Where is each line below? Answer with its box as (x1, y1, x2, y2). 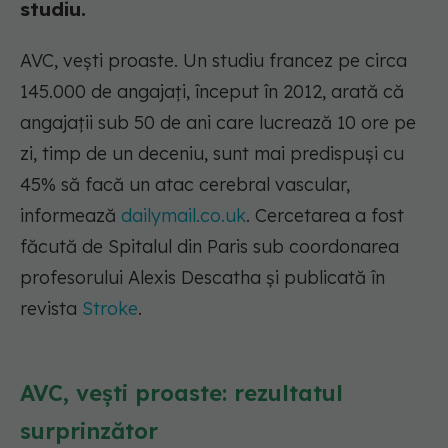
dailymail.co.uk (121, 204, 246, 228)
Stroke (82, 297, 138, 321)
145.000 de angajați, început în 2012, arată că (20, 80, 404, 104)
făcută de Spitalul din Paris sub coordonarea (20, 235, 399, 259)
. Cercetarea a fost (246, 204, 404, 228)
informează (20, 204, 121, 228)
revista (20, 297, 82, 321)
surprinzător (20, 417, 158, 446)
